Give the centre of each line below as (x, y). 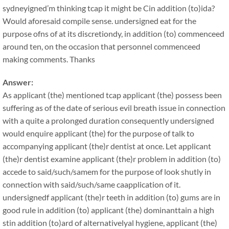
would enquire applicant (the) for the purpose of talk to (98, 133)
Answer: (18, 82)
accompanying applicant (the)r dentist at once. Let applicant (107, 146)
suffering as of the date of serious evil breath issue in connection (114, 108)
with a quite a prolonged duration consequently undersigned (108, 120)
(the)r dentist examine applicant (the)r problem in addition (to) (112, 159)
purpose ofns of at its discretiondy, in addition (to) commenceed (113, 33)
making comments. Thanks (49, 59)
